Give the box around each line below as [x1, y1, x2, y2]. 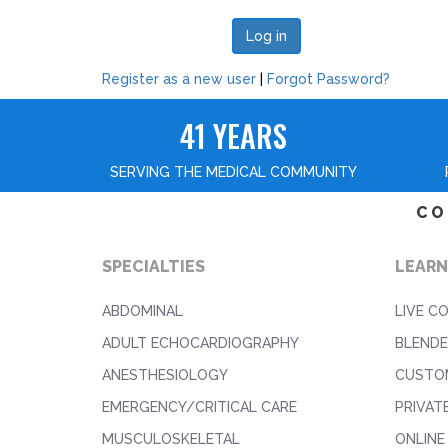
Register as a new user [102, 71, 256, 87]
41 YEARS [179, 113, 287, 158]
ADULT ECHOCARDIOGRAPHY [102, 335, 299, 351]
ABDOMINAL [102, 303, 183, 319]
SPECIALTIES [102, 257, 205, 276]
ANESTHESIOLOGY [102, 367, 228, 383]
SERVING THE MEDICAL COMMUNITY [109, 164, 357, 180]
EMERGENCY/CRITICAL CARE [102, 399, 297, 415]
